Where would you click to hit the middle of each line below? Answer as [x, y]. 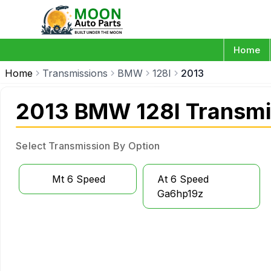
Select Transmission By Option [88, 146]
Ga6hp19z [180, 194]
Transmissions [75, 73]
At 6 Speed [183, 179]
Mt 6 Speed [78, 179]
